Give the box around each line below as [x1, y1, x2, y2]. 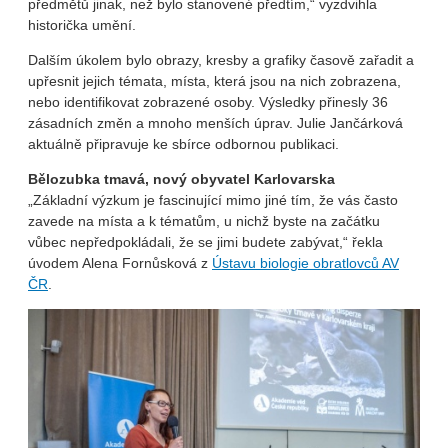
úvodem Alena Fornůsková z [28, 255, 212, 272]
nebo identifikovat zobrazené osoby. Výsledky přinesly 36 [28, 94, 388, 111]
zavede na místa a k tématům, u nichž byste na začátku [28, 213, 380, 230]
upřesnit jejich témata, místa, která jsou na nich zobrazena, [28, 73, 401, 90]
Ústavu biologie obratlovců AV [212, 255, 399, 272]
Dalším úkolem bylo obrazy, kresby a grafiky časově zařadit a [28, 52, 414, 69]
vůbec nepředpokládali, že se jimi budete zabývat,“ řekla [28, 234, 383, 251]
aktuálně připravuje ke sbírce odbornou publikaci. [28, 136, 339, 153]
